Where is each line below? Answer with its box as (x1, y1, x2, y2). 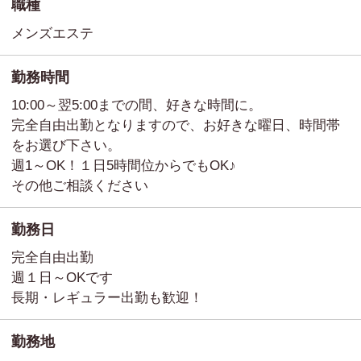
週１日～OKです (11, 270, 113, 286)
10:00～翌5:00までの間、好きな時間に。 (11, 98, 262, 114)
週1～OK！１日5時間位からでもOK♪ (11, 158, 236, 174)
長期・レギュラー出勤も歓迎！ (11, 290, 203, 306)
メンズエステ (11, 25, 93, 41)
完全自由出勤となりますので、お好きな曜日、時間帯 (11, 118, 340, 134)
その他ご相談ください (11, 178, 148, 194)
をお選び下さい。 (11, 138, 121, 154)
